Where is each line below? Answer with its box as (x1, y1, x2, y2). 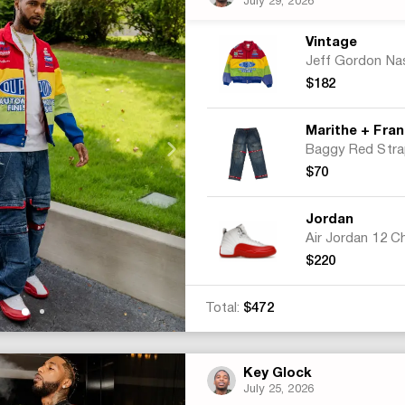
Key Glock (242, 367, 313, 380)
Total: (204, 302, 244, 315)
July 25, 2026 (242, 384, 314, 395)
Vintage (305, 36, 358, 49)
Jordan (305, 213, 354, 226)
